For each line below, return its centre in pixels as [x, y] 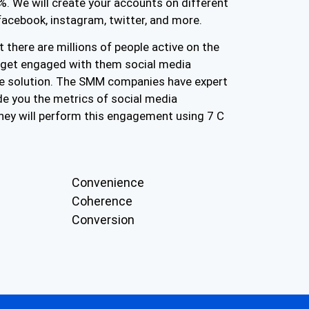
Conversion [103, 219]
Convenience [108, 182]
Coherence [102, 201]
